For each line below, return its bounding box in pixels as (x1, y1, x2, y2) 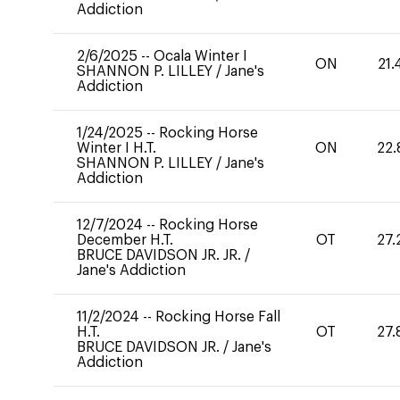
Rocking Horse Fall (155, 310, 280, 324)
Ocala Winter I (154, 49, 247, 63)
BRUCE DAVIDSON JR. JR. (77, 248, 241, 262)
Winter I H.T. (77, 141, 156, 155)
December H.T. (77, 233, 173, 247)
